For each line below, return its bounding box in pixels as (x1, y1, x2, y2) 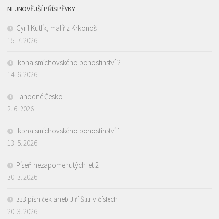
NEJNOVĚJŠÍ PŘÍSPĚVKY (7, 4, 75, 14)
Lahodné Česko (16, 92, 63, 102)
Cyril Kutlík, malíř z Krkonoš (16, 23, 97, 33)
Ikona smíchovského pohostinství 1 (16, 126, 121, 136)
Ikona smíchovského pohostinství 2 (16, 58, 121, 67)
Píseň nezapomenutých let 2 (16, 160, 99, 170)
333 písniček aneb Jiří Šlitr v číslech (16, 195, 118, 204)
